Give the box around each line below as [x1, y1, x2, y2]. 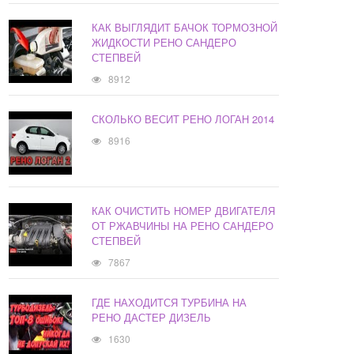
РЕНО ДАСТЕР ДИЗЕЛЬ [92, 310, 212, 326]
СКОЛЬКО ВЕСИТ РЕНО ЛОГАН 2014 [92, 111, 275, 127]
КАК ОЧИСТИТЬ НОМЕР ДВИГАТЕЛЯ [92, 203, 276, 219]
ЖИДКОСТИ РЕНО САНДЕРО [92, 35, 237, 51]
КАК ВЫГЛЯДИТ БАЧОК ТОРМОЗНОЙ [92, 20, 278, 36]
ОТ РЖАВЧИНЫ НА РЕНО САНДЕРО [92, 218, 274, 234]
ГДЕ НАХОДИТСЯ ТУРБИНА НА [92, 295, 247, 311]
